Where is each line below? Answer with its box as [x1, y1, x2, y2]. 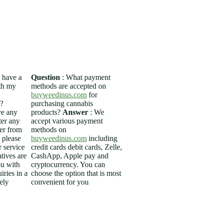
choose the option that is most [31, 169, 121, 177]
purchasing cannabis [31, 99, 93, 108]
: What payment [60, 73, 110, 81]
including [87, 134, 117, 142]
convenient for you [31, 177, 89, 186]
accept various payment [31, 116, 103, 125]
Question [31, 73, 60, 81]
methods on [31, 125, 66, 134]
